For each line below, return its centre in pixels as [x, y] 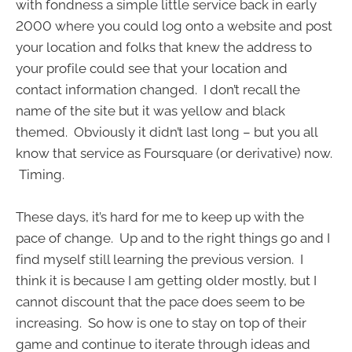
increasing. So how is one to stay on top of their [161, 323]
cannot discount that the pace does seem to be [160, 302]
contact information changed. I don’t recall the [158, 90]
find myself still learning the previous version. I [159, 260]
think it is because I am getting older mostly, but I [166, 281]
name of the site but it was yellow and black [150, 111]
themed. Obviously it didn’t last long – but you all [167, 132]
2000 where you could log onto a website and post [174, 26]
